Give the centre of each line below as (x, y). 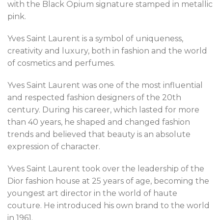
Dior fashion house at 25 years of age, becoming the (108, 181)
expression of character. (54, 147)
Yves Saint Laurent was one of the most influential (105, 85)
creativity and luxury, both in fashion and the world (107, 51)
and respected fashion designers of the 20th (94, 98)
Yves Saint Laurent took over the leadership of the (106, 169)
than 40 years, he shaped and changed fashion (99, 122)
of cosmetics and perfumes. (61, 63)
